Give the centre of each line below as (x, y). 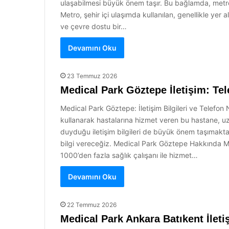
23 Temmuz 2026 (92, 76)
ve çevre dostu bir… (94, 26)
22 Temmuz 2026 (92, 205)
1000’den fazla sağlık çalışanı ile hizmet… (129, 155)
